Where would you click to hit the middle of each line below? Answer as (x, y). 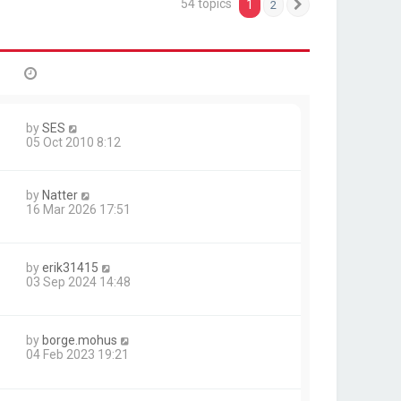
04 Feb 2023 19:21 (77, 355)
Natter (60, 195)
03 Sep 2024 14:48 (78, 282)
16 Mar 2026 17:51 (78, 209)
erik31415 (70, 268)
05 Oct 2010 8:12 (73, 142)
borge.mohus (80, 341)
